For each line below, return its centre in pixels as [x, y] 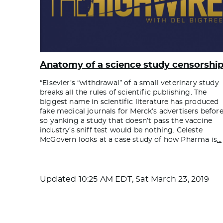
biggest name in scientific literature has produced [129, 102]
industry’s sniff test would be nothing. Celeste [121, 130]
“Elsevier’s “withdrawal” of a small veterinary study [129, 83]
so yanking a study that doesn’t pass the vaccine [126, 121]
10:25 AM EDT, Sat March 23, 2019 [144, 179]
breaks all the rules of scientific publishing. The [123, 92]
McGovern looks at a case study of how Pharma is [128, 140]
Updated [59, 179]
